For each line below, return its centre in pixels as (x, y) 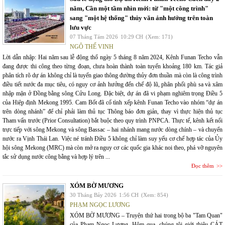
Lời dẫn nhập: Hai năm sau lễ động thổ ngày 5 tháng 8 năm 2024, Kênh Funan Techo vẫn (113, 57)
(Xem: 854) (155, 195)
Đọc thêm (203, 165)
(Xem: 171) (159, 36)
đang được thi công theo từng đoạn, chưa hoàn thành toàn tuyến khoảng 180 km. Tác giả (113, 66)
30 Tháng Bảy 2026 (93, 195)
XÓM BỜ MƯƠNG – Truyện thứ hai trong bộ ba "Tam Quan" (146, 215)
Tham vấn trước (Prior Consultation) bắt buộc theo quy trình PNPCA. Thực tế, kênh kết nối (113, 120)
